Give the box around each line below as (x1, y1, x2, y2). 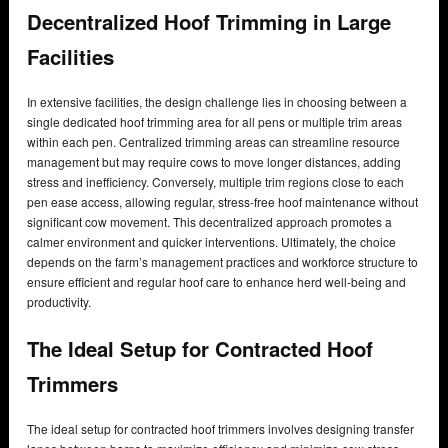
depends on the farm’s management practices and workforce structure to (27, 253, 418, 271)
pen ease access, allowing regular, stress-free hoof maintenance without (27, 193, 418, 211)
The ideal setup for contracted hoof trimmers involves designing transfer (27, 420, 414, 438)
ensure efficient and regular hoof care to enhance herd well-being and (27, 273, 406, 291)
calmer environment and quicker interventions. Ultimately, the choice (27, 233, 396, 251)
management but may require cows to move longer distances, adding (27, 153, 401, 171)
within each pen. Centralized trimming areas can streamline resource (27, 133, 400, 151)
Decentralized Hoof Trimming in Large (27, 7, 391, 37)
